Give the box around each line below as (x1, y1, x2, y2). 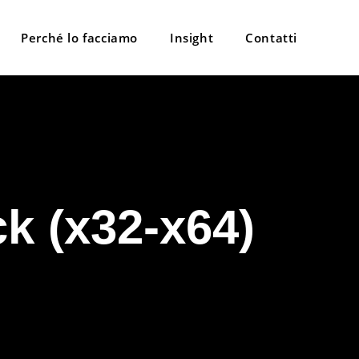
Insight (169, 30, 214, 46)
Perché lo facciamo (21, 30, 138, 46)
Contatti (245, 30, 297, 46)
